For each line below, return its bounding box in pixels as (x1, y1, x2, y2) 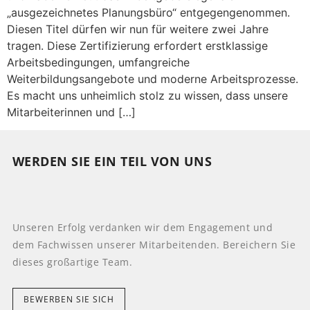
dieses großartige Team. (12, 255, 133, 268)
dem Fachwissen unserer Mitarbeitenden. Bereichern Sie (12, 237, 296, 251)
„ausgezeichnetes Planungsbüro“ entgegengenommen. (7, 6, 290, 19)
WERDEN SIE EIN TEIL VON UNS (12, 153, 212, 170)
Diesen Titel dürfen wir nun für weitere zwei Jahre (7, 22, 268, 36)
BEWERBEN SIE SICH (23, 293, 114, 305)
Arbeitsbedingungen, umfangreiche (7, 55, 190, 69)
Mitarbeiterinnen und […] (7, 105, 136, 119)
